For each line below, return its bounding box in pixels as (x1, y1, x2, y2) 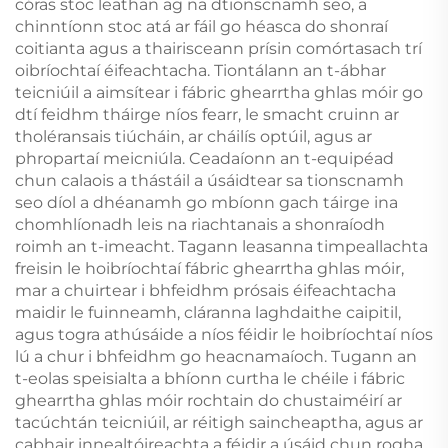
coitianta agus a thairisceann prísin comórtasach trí (15, 38, 422, 58)
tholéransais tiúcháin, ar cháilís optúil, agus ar (15, 126, 372, 146)
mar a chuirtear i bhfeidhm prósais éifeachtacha (15, 280, 396, 300)
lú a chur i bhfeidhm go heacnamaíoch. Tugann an (15, 346, 417, 366)
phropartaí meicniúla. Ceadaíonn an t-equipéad (15, 148, 394, 168)
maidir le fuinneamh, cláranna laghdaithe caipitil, (15, 302, 401, 322)
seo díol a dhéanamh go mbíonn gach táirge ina (15, 192, 398, 212)
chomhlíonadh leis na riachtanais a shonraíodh (15, 214, 385, 234)
